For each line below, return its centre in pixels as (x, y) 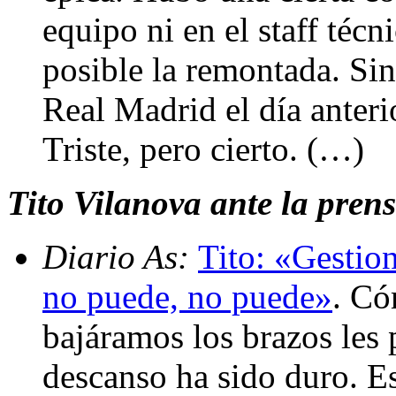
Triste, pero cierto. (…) (203, 148)
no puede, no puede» (187, 296)
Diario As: (120, 256)
